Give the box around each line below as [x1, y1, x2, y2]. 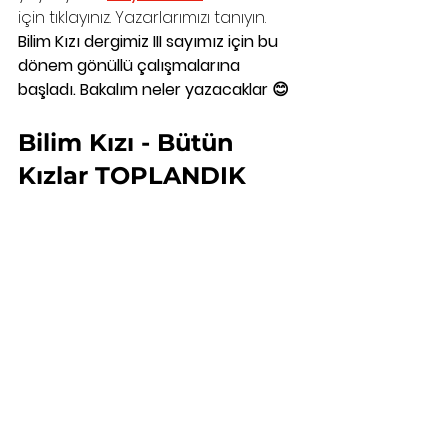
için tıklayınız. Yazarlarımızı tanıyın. [18, 6, 266, 30]
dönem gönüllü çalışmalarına [18, 54, 244, 78]
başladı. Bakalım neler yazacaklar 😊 [18, 78, 293, 102]
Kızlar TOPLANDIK [18, 161, 246, 191]
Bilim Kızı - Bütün [18, 128, 241, 158]
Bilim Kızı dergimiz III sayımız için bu [18, 30, 282, 54]
